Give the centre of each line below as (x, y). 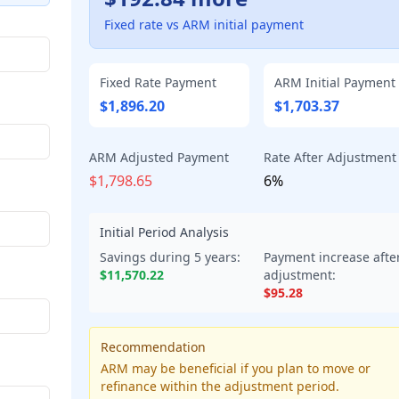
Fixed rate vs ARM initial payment (204, 24)
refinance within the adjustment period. (220, 386)
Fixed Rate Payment (158, 82)
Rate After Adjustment (330, 157)
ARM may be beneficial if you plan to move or (236, 368)
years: (221, 257)
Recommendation (153, 347)
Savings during (147, 257)
